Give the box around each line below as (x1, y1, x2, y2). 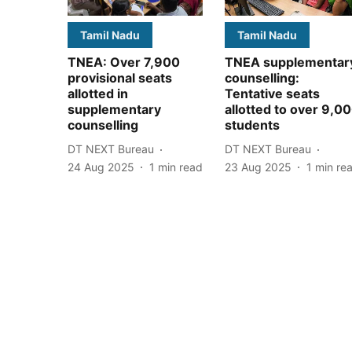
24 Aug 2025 (68, 159, 134, 174)
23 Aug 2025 (225, 159, 291, 174)
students (225, 116, 280, 133)
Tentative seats (225, 85, 320, 101)
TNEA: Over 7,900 (68, 53, 180, 70)
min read (158, 159, 203, 174)
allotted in (68, 85, 128, 101)
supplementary (68, 101, 161, 117)
